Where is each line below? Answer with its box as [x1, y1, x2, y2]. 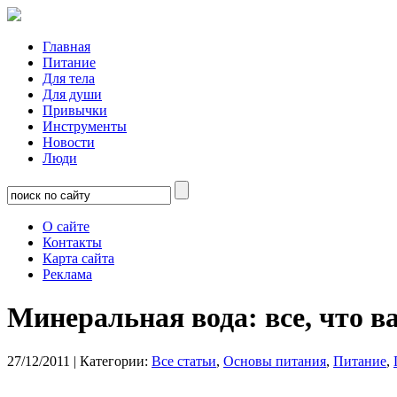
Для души [43, 87, 102, 102]
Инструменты [43, 119, 127, 134]
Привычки [43, 103, 107, 118]
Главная [43, 39, 90, 54]
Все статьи [152, 353, 216, 369]
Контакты [43, 235, 102, 250]
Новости [43, 135, 95, 150]
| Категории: [70, 353, 152, 369]
